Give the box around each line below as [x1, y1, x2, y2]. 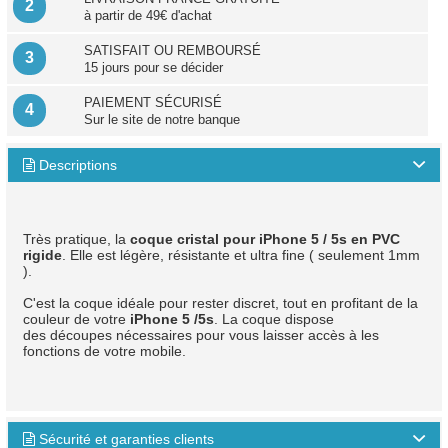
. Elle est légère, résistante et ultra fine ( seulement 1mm [61, 247, 420, 263]
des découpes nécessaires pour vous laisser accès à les [22, 327, 379, 343]
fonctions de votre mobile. [22, 343, 186, 359]
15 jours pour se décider [83, 60, 223, 75]
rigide [22, 247, 62, 263]
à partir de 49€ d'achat [83, 8, 212, 23]
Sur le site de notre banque [83, 112, 240, 127]
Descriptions [34, 157, 117, 173]
